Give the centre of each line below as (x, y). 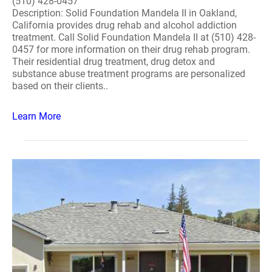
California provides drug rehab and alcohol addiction (124, 25)
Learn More (36, 116)
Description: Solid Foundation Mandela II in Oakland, (124, 13)
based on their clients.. (60, 86)
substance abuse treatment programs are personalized (129, 74)
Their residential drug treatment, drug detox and (114, 62)
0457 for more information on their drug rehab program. (131, 49)
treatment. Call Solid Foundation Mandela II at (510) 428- (134, 37)
